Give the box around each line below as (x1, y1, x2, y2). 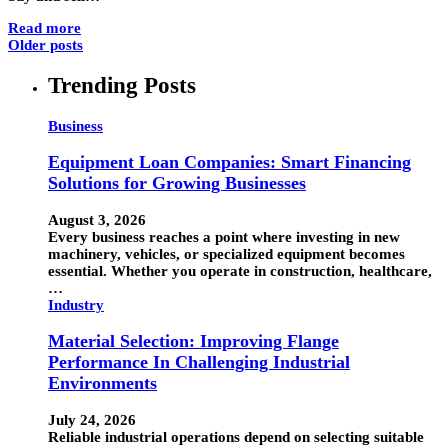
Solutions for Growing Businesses (48, 173, 306, 194)
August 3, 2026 (48, 211, 146, 228)
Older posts (8, 37, 83, 54)
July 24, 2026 (48, 412, 136, 428)
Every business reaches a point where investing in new (48, 228, 400, 245)
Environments (48, 373, 157, 394)
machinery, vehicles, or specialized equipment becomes (48, 245, 405, 262)
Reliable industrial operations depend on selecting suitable (48, 429, 424, 445)
